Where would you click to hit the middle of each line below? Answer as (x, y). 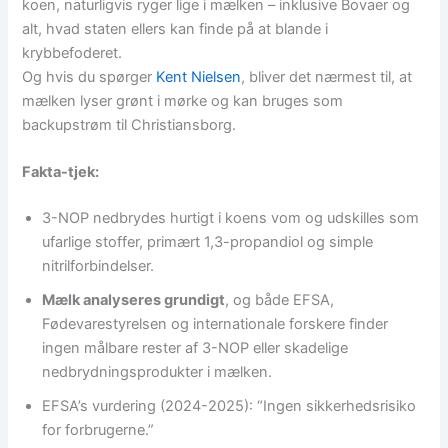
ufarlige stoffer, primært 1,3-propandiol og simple (208, 241)
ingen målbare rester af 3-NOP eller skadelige (195, 347)
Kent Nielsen (199, 76)
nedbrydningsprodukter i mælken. (157, 371)
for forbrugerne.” (98, 429)
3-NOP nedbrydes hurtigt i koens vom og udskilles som (231, 217)
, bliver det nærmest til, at (327, 76)
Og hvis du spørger (89, 76)
